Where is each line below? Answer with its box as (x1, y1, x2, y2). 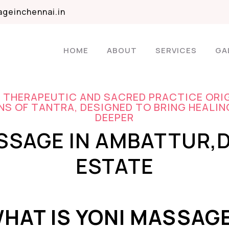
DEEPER (95, 110, 134, 124)
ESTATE (75, 152, 154, 180)
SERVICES (155, 45, 197, 56)
